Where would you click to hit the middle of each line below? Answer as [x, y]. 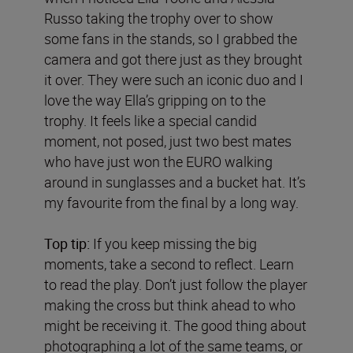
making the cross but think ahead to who [170, 305]
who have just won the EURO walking [158, 161]
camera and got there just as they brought [173, 59]
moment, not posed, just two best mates [168, 141]
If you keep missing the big [173, 243]
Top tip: [67, 243]
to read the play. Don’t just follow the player [176, 284]
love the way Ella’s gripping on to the [155, 100]
